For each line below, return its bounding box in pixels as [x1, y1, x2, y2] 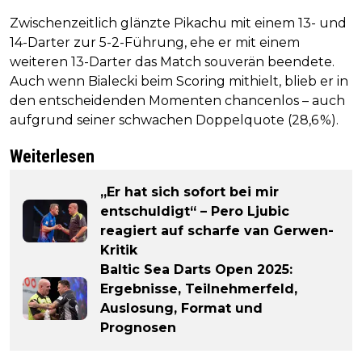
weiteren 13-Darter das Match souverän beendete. [10, 53, 335, 69]
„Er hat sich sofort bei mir [100, 183, 279, 200]
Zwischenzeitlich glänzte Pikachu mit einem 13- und [10, 15, 347, 31]
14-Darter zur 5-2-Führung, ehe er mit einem [10, 34, 300, 50]
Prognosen [100, 319, 176, 335]
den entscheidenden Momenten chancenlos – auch [10, 92, 345, 108]
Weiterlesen [10, 145, 95, 166]
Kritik [100, 242, 137, 258]
